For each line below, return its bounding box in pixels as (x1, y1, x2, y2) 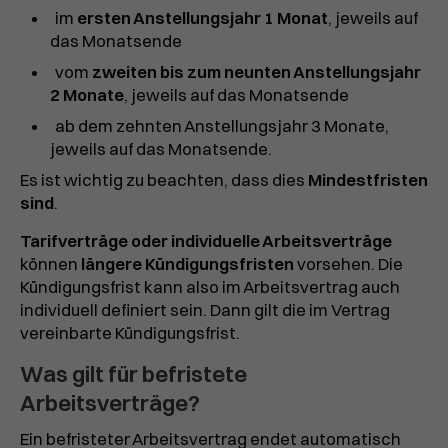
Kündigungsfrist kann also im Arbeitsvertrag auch (20, 276, 400, 297)
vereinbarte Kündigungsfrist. (20, 322, 240, 343)
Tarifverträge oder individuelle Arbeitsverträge (20, 230, 392, 251)
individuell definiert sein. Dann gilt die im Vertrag (20, 299, 390, 320)
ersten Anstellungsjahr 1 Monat (76, 7, 328, 28)
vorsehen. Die (294, 253, 403, 274)
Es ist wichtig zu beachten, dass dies (20, 169, 308, 190)
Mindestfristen (308, 169, 428, 190)
